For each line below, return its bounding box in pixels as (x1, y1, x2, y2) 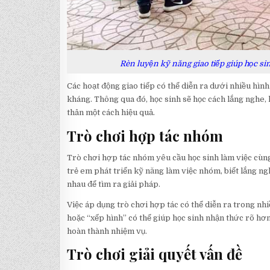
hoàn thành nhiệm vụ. (66, 226, 147, 236)
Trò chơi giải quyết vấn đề (66, 244, 242, 264)
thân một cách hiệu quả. (66, 108, 155, 118)
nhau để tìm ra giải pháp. (66, 179, 160, 189)
